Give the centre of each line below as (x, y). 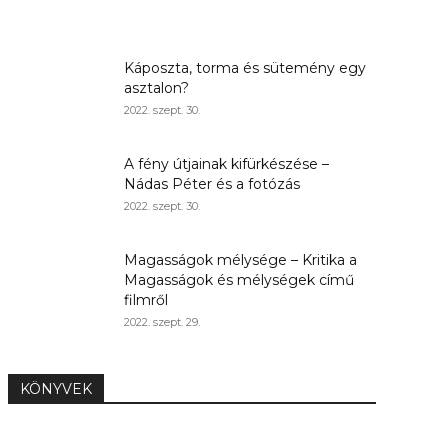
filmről (146, 300)
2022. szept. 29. (162, 322)
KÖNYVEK (56, 389)
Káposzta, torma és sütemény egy (245, 68)
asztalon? (156, 88)
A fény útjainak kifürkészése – (226, 164)
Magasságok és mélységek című (239, 280)
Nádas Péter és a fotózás (212, 184)
